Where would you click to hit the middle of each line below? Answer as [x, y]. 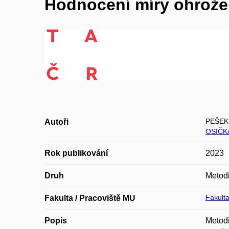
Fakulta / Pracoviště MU [90, 198]
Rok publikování [76, 153]
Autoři [56, 122]
